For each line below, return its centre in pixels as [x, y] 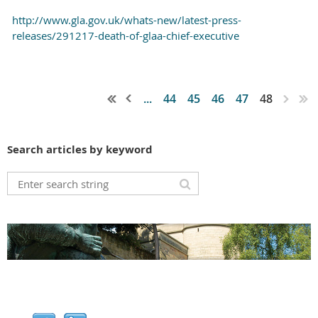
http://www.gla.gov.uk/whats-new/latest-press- [127, 20]
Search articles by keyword [80, 150]
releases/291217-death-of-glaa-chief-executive [126, 35]
